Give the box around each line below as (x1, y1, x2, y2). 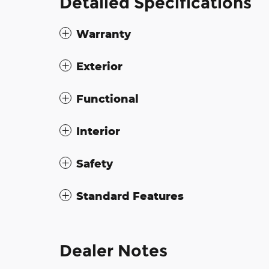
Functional (76, 92, 139, 106)
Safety (76, 157, 113, 171)
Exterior (76, 59, 122, 73)
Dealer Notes (59, 241, 168, 261)
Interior (76, 124, 120, 138)
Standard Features (76, 189, 184, 203)
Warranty (76, 27, 131, 41)
